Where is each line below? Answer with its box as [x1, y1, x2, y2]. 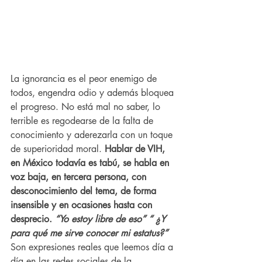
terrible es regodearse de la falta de [11, 114, 156, 127]
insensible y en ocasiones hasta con [11, 198, 155, 211]
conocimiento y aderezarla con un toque [11, 128, 175, 141]
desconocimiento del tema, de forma [11, 184, 159, 197]
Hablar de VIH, [105, 142, 168, 155]
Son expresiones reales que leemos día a [11, 240, 176, 253]
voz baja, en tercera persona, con [11, 170, 149, 183]
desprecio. [11, 212, 55, 225]
